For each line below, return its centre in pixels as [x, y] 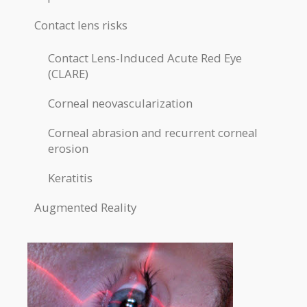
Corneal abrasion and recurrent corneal [153, 132]
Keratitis [70, 177]
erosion [68, 148]
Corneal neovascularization [120, 103]
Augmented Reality [85, 207]
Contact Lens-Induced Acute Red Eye [145, 58]
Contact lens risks [81, 25]
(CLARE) [68, 73]
